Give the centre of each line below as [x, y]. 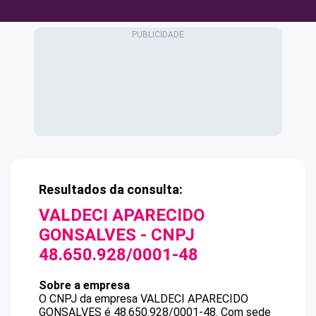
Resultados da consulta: [111, 189]
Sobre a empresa [84, 285]
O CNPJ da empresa [90, 299]
